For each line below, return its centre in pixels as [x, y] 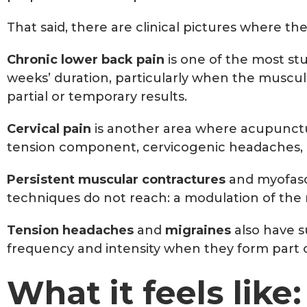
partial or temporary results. [97, 96]
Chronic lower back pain [86, 59]
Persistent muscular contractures [116, 179]
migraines [198, 230]
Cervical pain [49, 128]
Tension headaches [70, 230]
